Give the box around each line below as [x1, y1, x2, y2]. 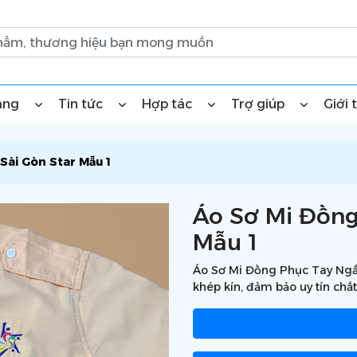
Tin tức [58, 96, 106, 112]
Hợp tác [142, 96, 195, 112]
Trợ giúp [231, 96, 288, 112]
